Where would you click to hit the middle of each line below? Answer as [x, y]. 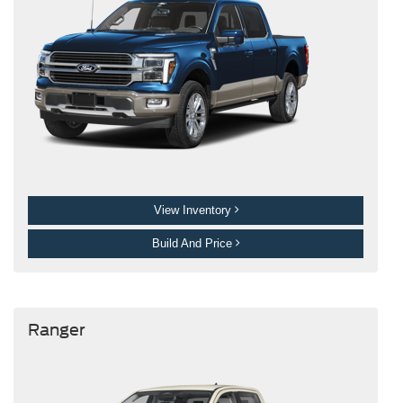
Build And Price [194, 244]
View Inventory [194, 210]
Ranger [56, 330]
